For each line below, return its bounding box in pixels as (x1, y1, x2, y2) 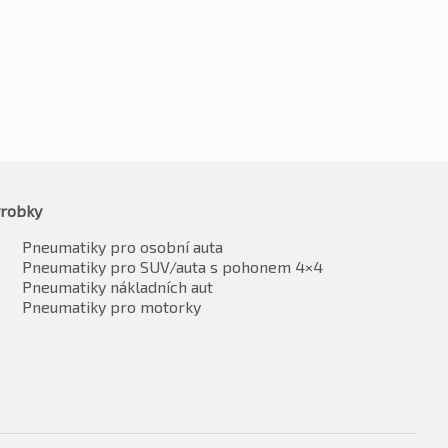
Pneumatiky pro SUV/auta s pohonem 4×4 (22, 256, 323, 276)
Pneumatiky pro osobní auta (22, 236, 223, 256)
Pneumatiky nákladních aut (22, 276, 213, 296)
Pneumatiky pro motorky (22, 296, 201, 316)
